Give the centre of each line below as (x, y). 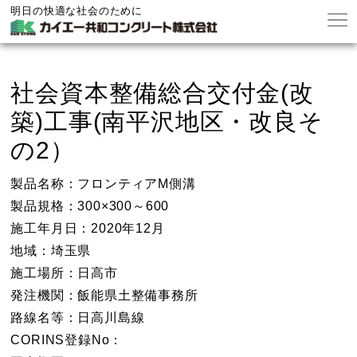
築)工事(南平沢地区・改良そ (167, 122)
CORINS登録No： (67, 340)
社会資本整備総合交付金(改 (162, 93)
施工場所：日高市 (64, 273)
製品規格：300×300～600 (90, 206)
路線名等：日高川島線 (78, 318)
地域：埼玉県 (51, 251)
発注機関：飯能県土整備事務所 (104, 295)
